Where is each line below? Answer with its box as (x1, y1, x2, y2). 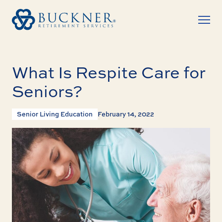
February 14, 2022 (98, 110, 154, 118)
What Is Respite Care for (12, 61, 206, 83)
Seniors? (12, 80, 82, 102)
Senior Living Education (17, 110, 93, 118)
